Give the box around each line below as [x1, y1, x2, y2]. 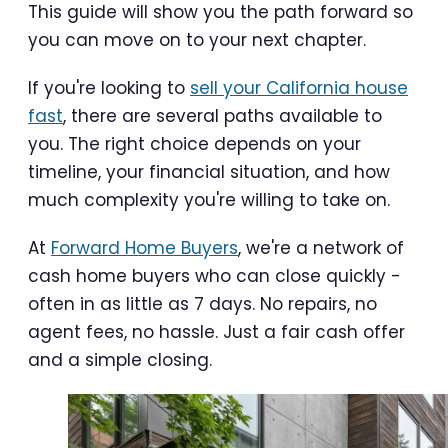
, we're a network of [238, 235, 404, 260]
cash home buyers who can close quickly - [28, 263, 401, 288]
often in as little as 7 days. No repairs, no [28, 291, 377, 316]
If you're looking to [28, 75, 190, 100]
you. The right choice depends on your [28, 131, 361, 156]
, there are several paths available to [63, 103, 382, 128]
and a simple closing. [28, 347, 212, 372]
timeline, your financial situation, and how [28, 159, 390, 184]
